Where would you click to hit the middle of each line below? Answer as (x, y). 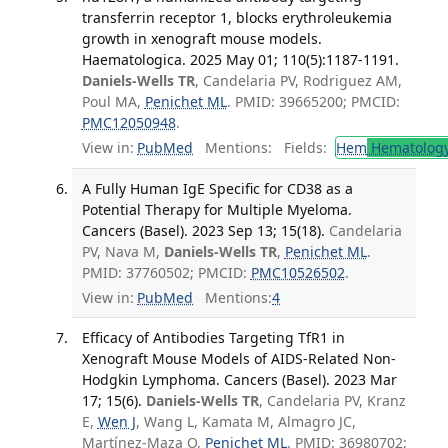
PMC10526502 (297, 273)
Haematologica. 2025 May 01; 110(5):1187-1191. (240, 59)
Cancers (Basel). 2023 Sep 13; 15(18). (203, 231)
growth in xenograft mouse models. (201, 38)
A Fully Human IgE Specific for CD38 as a (217, 189)
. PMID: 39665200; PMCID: (313, 101)
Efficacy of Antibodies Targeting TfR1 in (213, 337)
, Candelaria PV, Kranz (332, 400)
